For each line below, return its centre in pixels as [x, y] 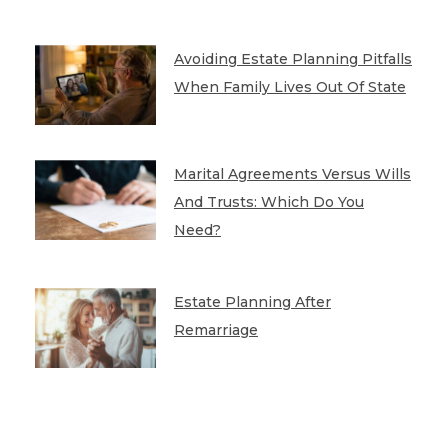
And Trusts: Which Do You [268, 202]
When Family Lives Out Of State [289, 87]
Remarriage [215, 330]
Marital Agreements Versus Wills [292, 174]
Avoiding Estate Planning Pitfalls [292, 59]
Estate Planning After [252, 302]
